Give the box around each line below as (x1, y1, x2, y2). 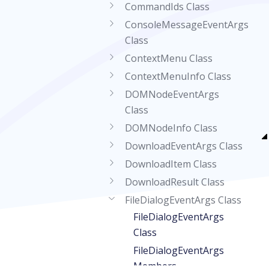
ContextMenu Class (125, 52, 213, 65)
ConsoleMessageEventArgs (125, 18, 249, 31)
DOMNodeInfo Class (125, 121, 217, 134)
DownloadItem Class (125, 157, 217, 171)
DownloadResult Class (125, 175, 225, 189)
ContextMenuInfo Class (125, 70, 231, 83)
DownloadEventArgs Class (125, 139, 243, 153)
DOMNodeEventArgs (125, 88, 219, 101)
